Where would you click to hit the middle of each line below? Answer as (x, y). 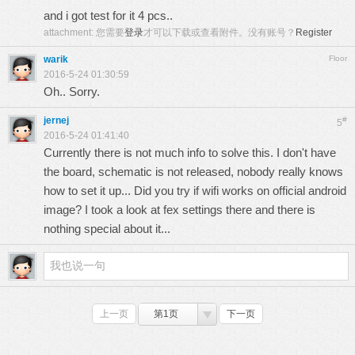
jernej (56, 120)
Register (314, 32)
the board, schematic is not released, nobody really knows (193, 172)
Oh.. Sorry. (72, 92)
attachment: (70, 32)
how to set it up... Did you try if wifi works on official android (195, 191)
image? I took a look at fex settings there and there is (179, 210)
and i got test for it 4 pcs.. (108, 15)
